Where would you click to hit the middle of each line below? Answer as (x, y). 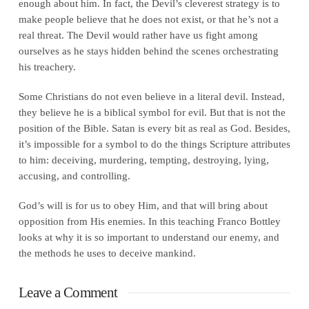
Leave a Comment (68, 292)
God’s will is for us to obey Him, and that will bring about (143, 205)
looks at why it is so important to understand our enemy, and (149, 237)
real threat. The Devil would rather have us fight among (138, 34)
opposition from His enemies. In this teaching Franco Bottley (149, 221)
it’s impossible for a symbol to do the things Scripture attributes (154, 143)
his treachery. (47, 66)
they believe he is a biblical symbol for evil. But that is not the (152, 112)
